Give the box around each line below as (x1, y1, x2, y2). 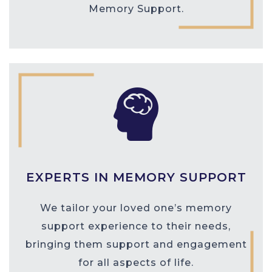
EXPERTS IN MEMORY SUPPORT (25, 170, 246, 185)
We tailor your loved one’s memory (40, 202, 232, 214)
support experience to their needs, (41, 220, 231, 232)
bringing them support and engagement (25, 239, 247, 250)
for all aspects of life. (78, 257, 194, 268)
